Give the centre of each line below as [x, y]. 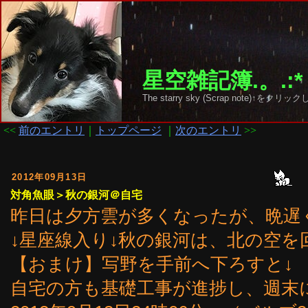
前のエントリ [52, 130]
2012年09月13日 [49, 177]
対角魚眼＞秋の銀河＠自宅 [76, 195]
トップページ [129, 130]
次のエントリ [208, 130]
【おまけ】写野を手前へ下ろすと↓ [152, 264]
